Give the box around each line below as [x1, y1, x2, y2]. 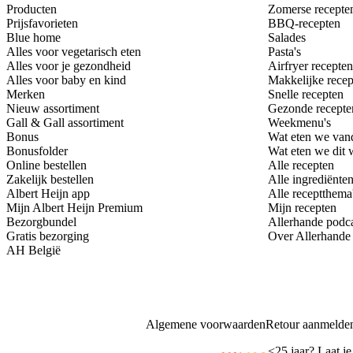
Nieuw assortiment [6, 102, 99, 116]
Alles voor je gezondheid [6, 59, 131, 73]
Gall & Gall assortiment [6, 116, 124, 130]
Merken [6, 87, 45, 102]
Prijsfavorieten [6, 17, 78, 31]
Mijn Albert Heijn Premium [6, 201, 143, 215]
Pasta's [268, 45, 301, 59]
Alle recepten [268, 158, 334, 173]
